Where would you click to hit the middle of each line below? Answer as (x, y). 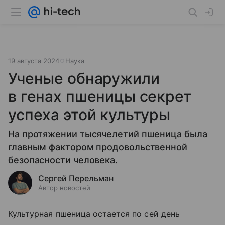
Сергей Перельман (76, 178)
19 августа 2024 (34, 61)
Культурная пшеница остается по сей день (94, 214)
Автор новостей (64, 188)
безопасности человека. (63, 160)
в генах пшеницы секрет (100, 96)
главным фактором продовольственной (98, 147)
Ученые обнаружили (84, 78)
